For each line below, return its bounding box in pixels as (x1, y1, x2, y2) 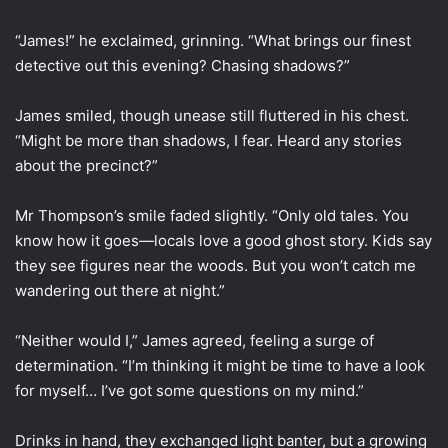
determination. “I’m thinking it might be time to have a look (15, 355, 425, 375)
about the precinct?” (15, 155, 158, 175)
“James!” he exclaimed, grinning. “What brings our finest (15, 30, 411, 50)
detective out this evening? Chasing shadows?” (15, 55, 350, 75)
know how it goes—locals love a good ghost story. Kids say (15, 230, 432, 250)
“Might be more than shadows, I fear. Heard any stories (15, 130, 402, 150)
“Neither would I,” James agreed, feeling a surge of (15, 330, 374, 350)
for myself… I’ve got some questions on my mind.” (15, 380, 364, 400)
